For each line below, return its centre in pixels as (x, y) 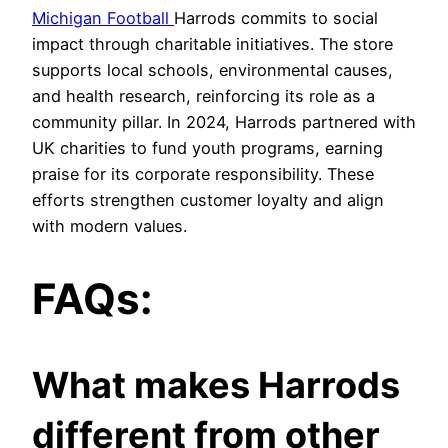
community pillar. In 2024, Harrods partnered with (224, 122)
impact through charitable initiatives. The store (212, 44)
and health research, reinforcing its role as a (203, 96)
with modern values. (109, 226)
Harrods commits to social (276, 18)
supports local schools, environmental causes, (212, 70)
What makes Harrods (216, 385)
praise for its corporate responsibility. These (203, 174)
